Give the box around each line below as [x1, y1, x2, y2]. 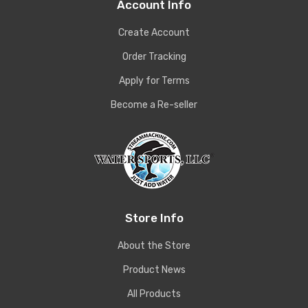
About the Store [118, 240, 190, 252]
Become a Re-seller [111, 99, 197, 111]
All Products [127, 288, 181, 300]
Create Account [118, 27, 190, 39]
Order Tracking [122, 51, 186, 63]
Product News [122, 264, 186, 276]
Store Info [124, 211, 184, 225]
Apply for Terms [118, 75, 190, 87]
